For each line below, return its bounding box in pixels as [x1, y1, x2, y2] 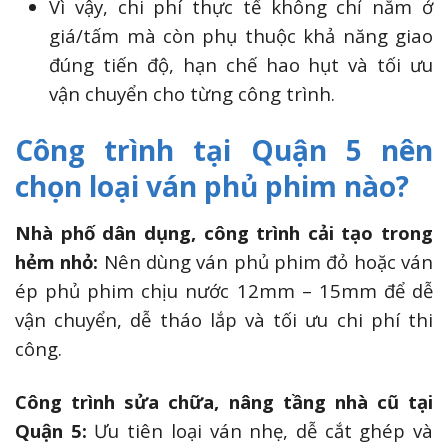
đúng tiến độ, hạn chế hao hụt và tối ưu [49, 51, 433, 77]
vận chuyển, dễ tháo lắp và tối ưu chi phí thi [15, 306, 433, 332]
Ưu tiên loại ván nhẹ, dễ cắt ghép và [94, 417, 434, 443]
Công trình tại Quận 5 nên [15, 130, 433, 169]
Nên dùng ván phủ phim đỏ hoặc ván [103, 248, 434, 274]
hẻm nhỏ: [15, 248, 104, 274]
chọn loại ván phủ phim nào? [15, 166, 409, 205]
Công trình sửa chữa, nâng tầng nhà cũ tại [15, 388, 433, 414]
